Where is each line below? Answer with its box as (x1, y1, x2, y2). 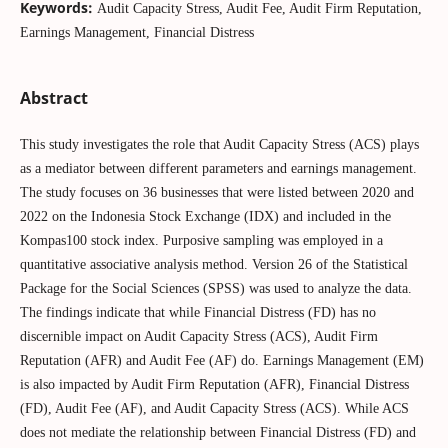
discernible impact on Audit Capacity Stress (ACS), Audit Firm (19, 329, 378, 344)
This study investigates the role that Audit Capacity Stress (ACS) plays (19, 137, 419, 152)
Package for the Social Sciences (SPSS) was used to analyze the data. (19, 281, 412, 296)
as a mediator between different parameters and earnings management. (19, 161, 417, 176)
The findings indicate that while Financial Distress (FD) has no (19, 305, 376, 320)
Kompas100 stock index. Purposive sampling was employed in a (19, 233, 383, 248)
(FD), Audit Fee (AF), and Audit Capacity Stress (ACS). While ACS (19, 401, 409, 416)
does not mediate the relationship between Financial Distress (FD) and (19, 425, 416, 440)
